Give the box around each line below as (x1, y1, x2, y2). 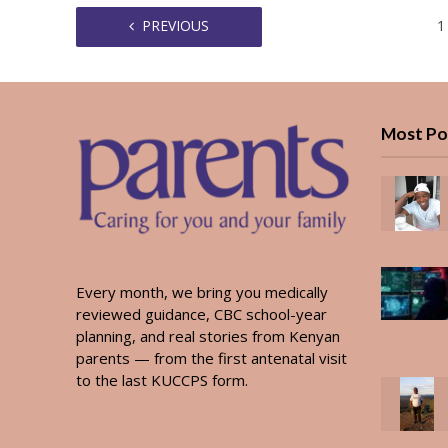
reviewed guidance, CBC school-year (75, 303, 327, 324)
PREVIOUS (141, 15, 209, 35)
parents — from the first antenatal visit (75, 347, 347, 368)
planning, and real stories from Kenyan (75, 325, 340, 346)
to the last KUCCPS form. (75, 369, 248, 390)
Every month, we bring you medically (75, 281, 328, 302)
